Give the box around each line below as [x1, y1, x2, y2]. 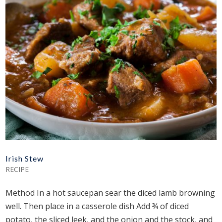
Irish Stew [5, 154, 44, 164]
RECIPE [5, 165, 29, 174]
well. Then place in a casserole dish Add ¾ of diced [5, 201, 189, 212]
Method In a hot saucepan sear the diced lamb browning [5, 187, 216, 199]
